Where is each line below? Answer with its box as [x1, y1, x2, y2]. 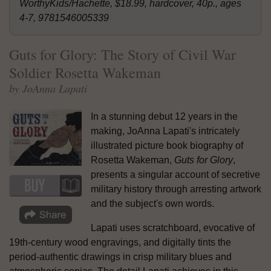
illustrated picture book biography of [91, 140, 243, 151]
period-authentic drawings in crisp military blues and [9, 251, 232, 262]
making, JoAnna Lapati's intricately [91, 125, 240, 136]
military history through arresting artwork [91, 183, 261, 194]
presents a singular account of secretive [91, 169, 260, 180]
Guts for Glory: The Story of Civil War [9, 44, 236, 64]
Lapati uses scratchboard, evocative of [91, 222, 255, 233]
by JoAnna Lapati [9, 80, 87, 96]
